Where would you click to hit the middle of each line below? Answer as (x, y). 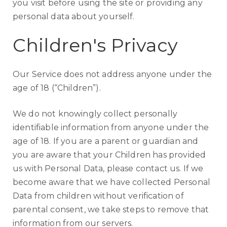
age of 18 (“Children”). (57, 88)
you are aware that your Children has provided (109, 155)
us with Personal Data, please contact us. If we (108, 168)
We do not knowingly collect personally (95, 114)
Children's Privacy (95, 45)
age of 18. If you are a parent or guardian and (106, 141)
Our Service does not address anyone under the (112, 74)
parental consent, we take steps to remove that (111, 210)
